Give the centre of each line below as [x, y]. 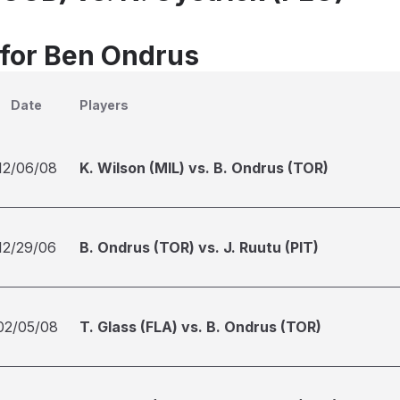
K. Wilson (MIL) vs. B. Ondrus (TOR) [204, 168]
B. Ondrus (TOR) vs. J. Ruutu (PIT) [199, 247]
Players [104, 105]
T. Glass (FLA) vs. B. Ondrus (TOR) [200, 327]
